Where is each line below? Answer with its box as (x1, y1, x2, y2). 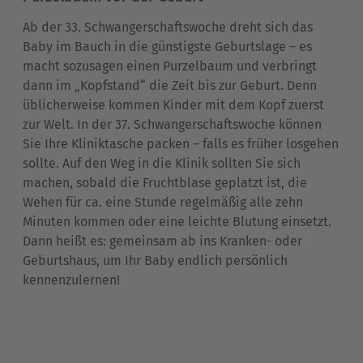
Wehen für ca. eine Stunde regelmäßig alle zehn (23, 194, 303, 210)
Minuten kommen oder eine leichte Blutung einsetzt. (23, 213, 331, 229)
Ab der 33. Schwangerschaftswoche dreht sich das (23, 19, 313, 35)
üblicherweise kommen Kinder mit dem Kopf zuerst (23, 96, 324, 113)
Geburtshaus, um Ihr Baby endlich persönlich (23, 252, 288, 268)
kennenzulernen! (23, 271, 120, 288)
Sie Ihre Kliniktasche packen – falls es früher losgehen (23, 135, 339, 152)
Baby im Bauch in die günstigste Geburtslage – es (23, 38, 312, 54)
